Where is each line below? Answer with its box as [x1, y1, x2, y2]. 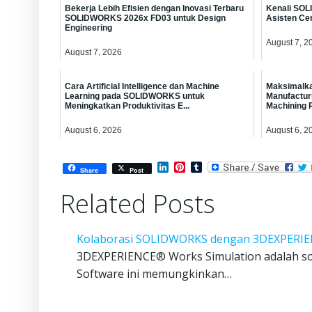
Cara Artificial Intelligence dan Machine [65, 81, 219, 91]
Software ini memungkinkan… [77, 266, 232, 282]
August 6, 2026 [65, 125, 122, 135]
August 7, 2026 [65, 47, 122, 57]
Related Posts [60, 187, 215, 221]
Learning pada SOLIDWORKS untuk [65, 91, 205, 101]
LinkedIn [169, 161, 214, 177]
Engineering [65, 22, 112, 33]
